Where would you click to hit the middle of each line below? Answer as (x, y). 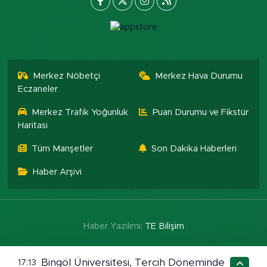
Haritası (32, 125)
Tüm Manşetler (63, 148)
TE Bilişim (164, 226)
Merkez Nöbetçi (67, 76)
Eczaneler (38, 89)
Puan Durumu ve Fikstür (201, 112)
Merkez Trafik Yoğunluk (80, 112)
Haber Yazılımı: (114, 226)
